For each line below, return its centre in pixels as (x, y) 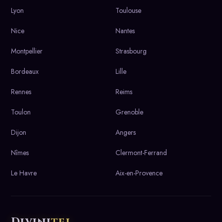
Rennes (21, 91)
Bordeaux (25, 71)
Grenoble (129, 112)
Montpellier (27, 51)
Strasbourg (131, 51)
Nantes (125, 30)
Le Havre (24, 173)
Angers (126, 132)
